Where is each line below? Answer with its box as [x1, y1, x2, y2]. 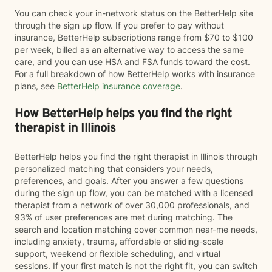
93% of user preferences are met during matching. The [15, 212, 233, 222]
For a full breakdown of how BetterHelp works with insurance [15, 69, 255, 79]
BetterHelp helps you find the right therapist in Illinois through [15, 151, 257, 161]
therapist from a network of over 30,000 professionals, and [15, 200, 250, 210]
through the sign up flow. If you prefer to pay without [15, 20, 224, 30]
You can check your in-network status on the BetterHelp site [15, 8, 253, 18]
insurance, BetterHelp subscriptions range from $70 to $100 [15, 32, 253, 42]
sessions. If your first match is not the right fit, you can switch [15, 260, 257, 271]
